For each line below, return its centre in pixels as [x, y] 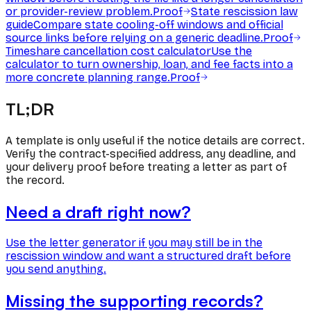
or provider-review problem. [79, 11]
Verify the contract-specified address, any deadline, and [151, 153]
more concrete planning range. [88, 77]
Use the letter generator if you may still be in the [134, 243]
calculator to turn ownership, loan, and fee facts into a [149, 64]
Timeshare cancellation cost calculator [108, 51]
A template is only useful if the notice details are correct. [155, 140]
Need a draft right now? [98, 211]
